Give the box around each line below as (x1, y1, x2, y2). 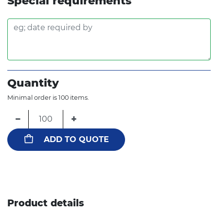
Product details (7, 197, 84, 209)
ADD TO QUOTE (44, 134, 109, 144)
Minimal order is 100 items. (7, 93, 89, 101)
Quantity (7, 75, 59, 90)
